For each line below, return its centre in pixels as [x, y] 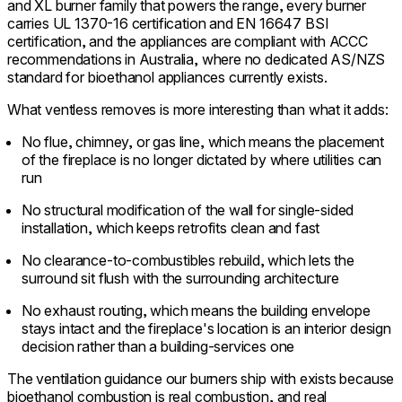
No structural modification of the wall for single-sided [188, 210]
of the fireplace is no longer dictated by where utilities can [202, 159]
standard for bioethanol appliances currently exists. [167, 77]
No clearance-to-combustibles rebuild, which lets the [188, 260]
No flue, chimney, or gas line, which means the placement [203, 141]
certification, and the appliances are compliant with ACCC [188, 41]
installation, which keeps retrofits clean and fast [171, 227]
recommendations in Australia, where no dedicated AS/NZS [197, 59]
